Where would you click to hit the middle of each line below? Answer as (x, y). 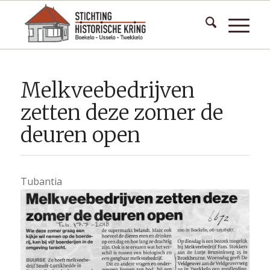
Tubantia (41, 181)
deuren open (80, 135)
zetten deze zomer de (121, 113)
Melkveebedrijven (107, 90)
